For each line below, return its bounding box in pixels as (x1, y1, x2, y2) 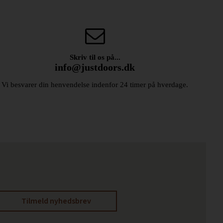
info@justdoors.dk (55, 62, 135, 73)
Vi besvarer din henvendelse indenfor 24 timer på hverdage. (1, 81, 189, 89)
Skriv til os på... (69, 53, 120, 62)
